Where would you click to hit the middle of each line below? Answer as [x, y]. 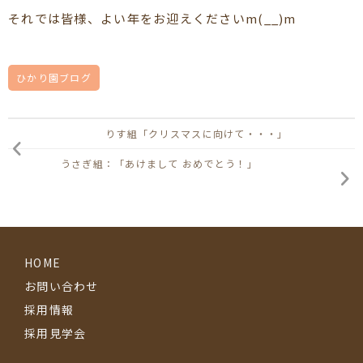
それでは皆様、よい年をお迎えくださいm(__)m [152, 18]
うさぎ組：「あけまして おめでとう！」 [159, 163]
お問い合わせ [62, 286]
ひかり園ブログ [54, 77]
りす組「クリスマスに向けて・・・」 [197, 133]
